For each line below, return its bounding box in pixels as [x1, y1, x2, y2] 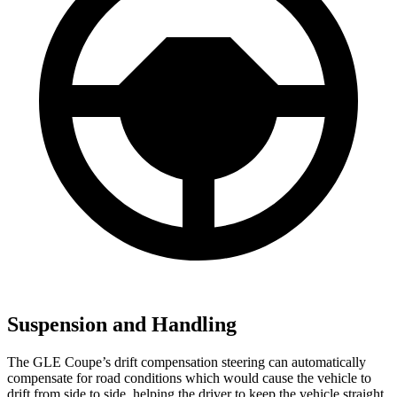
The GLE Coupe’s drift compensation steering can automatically [7, 354, 366, 370]
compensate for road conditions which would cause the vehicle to [7, 370, 371, 386]
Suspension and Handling [7, 313, 237, 337]
